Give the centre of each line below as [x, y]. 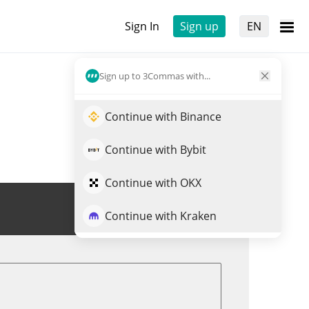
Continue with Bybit [156, 150]
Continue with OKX [153, 183]
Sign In [142, 26]
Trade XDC [184, 209]
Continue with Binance [163, 117]
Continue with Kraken [161, 216]
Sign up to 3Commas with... [155, 76]
